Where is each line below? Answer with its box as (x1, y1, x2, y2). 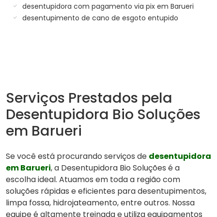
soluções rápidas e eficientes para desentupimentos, (6, 185, 206, 197)
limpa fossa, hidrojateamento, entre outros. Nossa (6, 197, 195, 208)
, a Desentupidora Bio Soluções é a (51, 162, 180, 173)
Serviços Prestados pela (6, 88, 172, 108)
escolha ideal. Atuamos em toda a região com (6, 173, 180, 185)
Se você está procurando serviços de (6, 150, 149, 162)
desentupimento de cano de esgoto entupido (20, 13, 178, 23)
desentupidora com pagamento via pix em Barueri (20, 1, 194, 11)
